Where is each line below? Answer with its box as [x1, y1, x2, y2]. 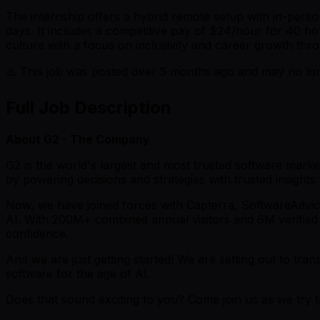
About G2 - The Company [6, 131, 150, 146]
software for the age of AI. [6, 266, 150, 281]
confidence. [6, 226, 69, 241]
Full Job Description [6, 97, 171, 119]
